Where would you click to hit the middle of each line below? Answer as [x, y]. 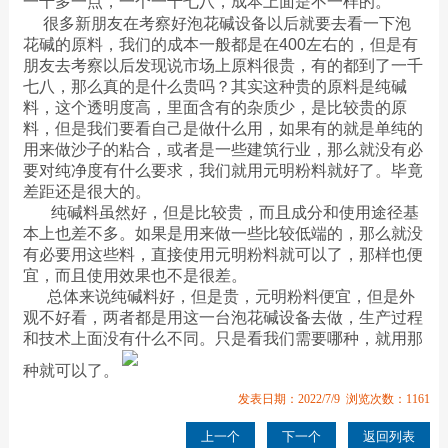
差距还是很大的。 [86, 191]
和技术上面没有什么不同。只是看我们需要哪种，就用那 [222, 338]
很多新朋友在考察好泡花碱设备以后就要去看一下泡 [216, 23]
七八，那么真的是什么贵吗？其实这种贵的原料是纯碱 [214, 86]
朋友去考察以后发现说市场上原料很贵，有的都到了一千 [222, 65]
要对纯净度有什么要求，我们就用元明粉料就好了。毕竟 [222, 170]
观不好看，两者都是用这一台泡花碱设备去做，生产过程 [222, 317]
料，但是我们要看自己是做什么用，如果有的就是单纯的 [222, 128]
